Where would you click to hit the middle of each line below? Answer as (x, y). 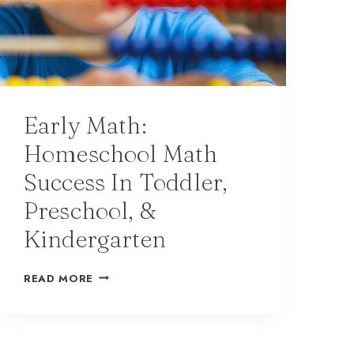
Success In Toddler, (126, 182)
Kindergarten (95, 239)
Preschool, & (90, 211)
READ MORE (58, 278)
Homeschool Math (121, 154)
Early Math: (85, 125)
